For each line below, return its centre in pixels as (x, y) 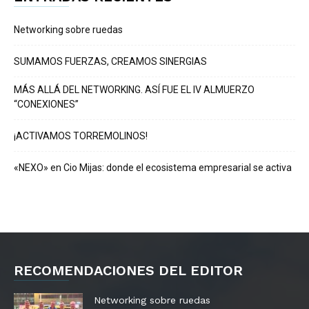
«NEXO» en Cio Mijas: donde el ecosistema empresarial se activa (153, 168)
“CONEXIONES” (46, 104)
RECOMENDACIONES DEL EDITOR (128, 271)
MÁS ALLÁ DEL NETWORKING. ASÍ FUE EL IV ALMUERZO (134, 90)
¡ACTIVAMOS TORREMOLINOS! (81, 136)
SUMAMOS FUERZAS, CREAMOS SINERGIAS (110, 62)
